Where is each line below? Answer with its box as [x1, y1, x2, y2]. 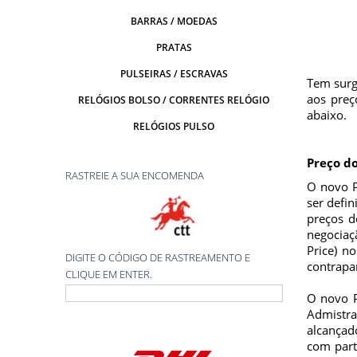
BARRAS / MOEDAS [130, 14, 218, 28]
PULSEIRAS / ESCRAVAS [120, 66, 228, 80]
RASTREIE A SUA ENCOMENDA [65, 167, 205, 182]
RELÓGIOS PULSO [133, 119, 215, 133]
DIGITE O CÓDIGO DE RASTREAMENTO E [65, 249, 251, 265]
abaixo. [306, 106, 347, 123]
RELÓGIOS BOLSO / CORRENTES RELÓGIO [78, 92, 270, 107]
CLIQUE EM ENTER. [65, 266, 153, 281]
